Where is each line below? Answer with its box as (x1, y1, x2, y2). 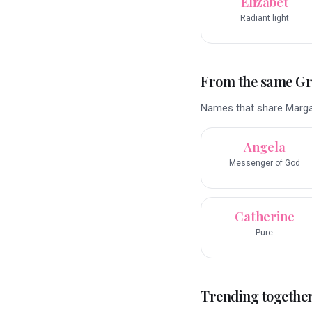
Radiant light (240, 13, 289, 24)
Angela (243, 139, 286, 156)
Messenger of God (228, 158, 300, 169)
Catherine (234, 208, 295, 226)
